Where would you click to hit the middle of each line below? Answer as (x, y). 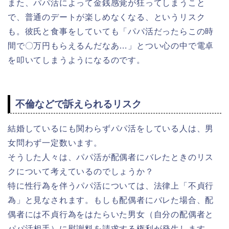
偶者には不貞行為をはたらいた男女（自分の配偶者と (111, 215)
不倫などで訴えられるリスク (78, 104)
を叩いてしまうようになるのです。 (76, 60)
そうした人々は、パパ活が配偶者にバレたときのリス (111, 157)
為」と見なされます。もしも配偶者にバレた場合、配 (111, 200)
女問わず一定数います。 (55, 143)
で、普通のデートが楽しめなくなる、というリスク (107, 17)
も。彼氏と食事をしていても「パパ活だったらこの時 (111, 31)
